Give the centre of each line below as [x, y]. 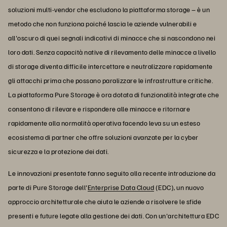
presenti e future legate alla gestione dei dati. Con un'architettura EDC [113, 215]
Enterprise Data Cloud [121, 187]
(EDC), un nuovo [179, 187]
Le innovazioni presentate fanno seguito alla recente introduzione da [112, 173]
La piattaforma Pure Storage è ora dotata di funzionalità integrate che [113, 94]
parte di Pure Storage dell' [48, 187]
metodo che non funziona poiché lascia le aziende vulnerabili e [102, 23]
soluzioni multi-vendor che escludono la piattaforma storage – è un [109, 9]
